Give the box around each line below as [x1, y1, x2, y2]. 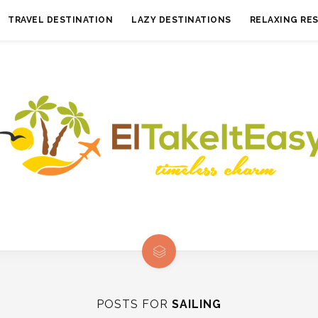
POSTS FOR [97, 297, 172, 311]
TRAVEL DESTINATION [8, 15, 113, 25]
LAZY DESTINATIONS [131, 15, 231, 25]
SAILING [172, 297, 221, 311]
